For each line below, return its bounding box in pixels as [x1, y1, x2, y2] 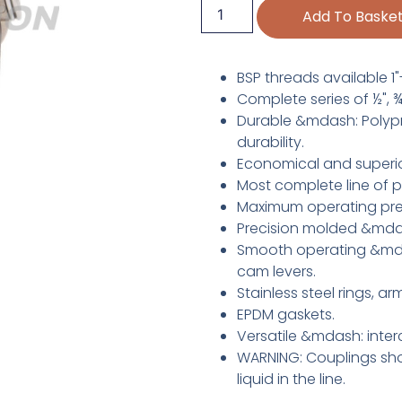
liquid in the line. [237, 368, 345, 389]
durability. [237, 131, 304, 153]
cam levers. [237, 260, 316, 282]
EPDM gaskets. [237, 303, 335, 325]
